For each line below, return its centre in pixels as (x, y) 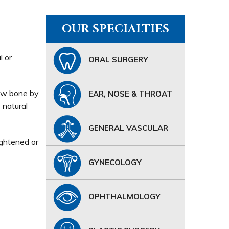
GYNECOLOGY (115, 162)
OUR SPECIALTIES (115, 29)
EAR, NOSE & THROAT (130, 94)
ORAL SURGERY (118, 60)
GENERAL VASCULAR (128, 128)
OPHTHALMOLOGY (124, 197)
